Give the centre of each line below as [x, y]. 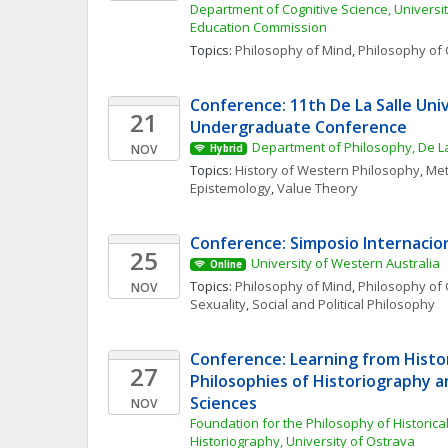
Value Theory [317, 188]
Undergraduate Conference [298, 127]
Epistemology [230, 188]
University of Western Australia [345, 263]
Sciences [223, 403]
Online [225, 264]
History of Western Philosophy [327, 170]
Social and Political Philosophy [343, 304]
